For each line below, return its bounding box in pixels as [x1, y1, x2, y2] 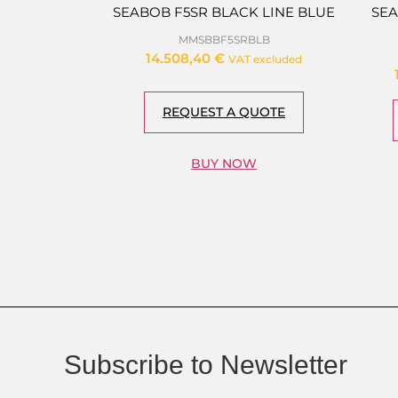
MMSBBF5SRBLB [178, 32, 270, 46]
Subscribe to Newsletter [64, 350, 347, 380]
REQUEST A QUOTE [163, 104, 285, 121]
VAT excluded [228, 52, 302, 66]
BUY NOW [191, 155, 257, 172]
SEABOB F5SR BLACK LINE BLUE [113, 4, 335, 21]
